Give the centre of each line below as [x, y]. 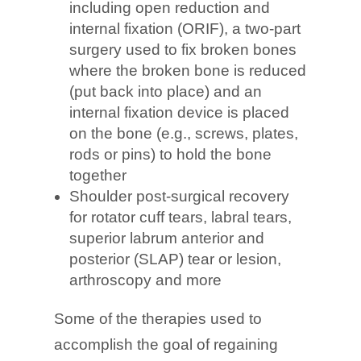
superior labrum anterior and [167, 238]
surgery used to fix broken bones [183, 49]
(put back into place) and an [166, 91]
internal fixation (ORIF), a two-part [185, 28]
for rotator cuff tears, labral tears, [181, 217]
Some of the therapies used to [158, 318]
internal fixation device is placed [180, 112]
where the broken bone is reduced [188, 70]
